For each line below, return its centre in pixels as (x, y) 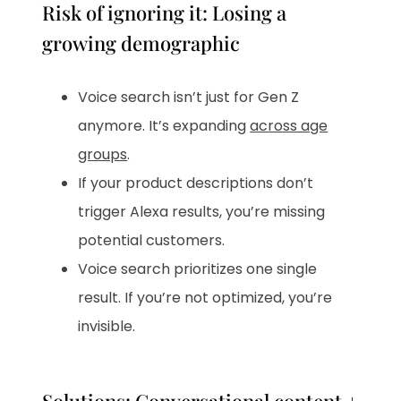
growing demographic (141, 43)
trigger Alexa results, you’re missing (202, 212)
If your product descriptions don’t (196, 183)
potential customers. (152, 241)
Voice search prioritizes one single (198, 269)
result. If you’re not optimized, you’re (205, 298)
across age (289, 126)
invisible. (107, 327)
